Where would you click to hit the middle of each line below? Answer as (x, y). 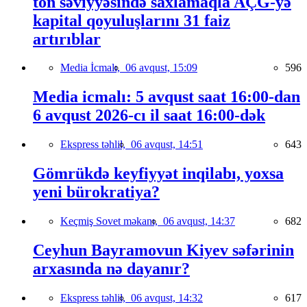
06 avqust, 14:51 (167, 145)
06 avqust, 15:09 (161, 68)
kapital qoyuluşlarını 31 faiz (132, 20)
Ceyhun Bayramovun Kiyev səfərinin (163, 250)
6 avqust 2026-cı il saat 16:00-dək (149, 115)
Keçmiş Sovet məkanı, (112, 221)
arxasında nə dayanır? (111, 268)
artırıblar (67, 39)
